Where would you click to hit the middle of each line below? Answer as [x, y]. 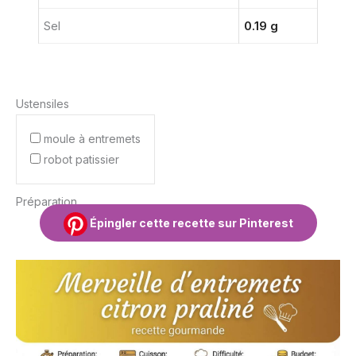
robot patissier [81, 159]
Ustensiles [43, 103]
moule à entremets [92, 138]
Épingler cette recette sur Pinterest [190, 222]
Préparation [46, 201]
